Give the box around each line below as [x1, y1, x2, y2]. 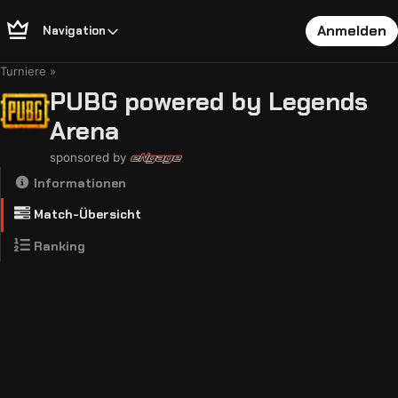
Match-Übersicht [29, 206, 141, 223]
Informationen [29, 175, 126, 192]
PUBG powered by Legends [50, 85, 369, 118]
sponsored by [50, 150, 127, 164]
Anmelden [317, 21, 386, 40]
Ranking [29, 238, 85, 255]
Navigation [43, 23, 106, 38]
